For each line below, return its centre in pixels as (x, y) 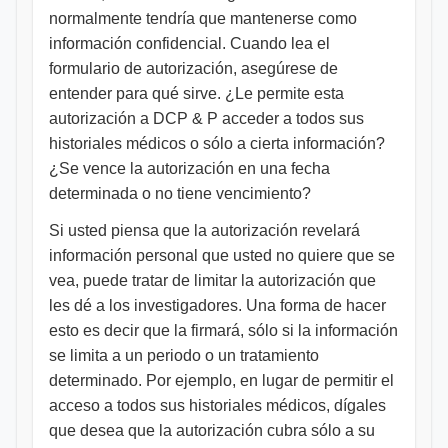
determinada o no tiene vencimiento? (180, 193)
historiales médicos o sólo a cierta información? (217, 143)
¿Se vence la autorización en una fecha (189, 168)
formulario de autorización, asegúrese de (193, 68)
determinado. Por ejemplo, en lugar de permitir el (221, 380)
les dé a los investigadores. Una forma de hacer (217, 305)
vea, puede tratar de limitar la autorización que (212, 280)
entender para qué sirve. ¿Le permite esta (196, 93)
